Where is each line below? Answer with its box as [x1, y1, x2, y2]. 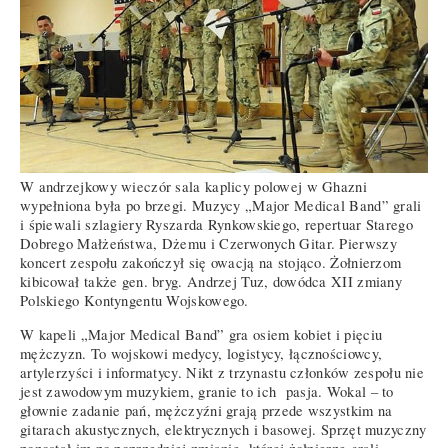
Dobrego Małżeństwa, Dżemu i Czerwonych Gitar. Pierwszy [20, 234, 397, 254]
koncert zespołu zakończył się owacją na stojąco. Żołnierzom [20, 253, 402, 273]
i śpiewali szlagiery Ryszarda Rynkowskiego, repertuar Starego [20, 215, 413, 235]
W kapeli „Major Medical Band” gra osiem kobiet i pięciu [20, 324, 383, 344]
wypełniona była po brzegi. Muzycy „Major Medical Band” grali [20, 196, 422, 216]
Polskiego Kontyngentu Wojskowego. [20, 291, 249, 311]
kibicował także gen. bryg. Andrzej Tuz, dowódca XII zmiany [20, 272, 403, 292]
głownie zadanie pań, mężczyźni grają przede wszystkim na [20, 400, 393, 420]
